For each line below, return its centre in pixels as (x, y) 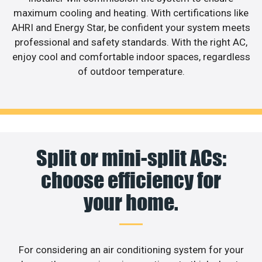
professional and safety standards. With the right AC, (131, 42)
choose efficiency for (131, 180)
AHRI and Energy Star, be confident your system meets (131, 28)
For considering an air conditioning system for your (131, 249)
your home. (131, 202)
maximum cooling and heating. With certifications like (131, 13)
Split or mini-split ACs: (131, 158)
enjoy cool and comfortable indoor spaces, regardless (131, 57)
